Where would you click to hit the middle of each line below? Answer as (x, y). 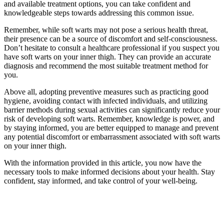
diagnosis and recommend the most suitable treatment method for (106, 66)
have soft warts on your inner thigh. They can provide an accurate (107, 57)
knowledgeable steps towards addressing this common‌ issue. (99, 13)
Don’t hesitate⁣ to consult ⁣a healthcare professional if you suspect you (112, 48)
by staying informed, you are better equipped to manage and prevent (111, 128)
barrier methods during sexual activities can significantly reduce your (112, 110)
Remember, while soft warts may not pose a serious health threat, (106, 30)
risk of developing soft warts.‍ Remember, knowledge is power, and (109, 119)
